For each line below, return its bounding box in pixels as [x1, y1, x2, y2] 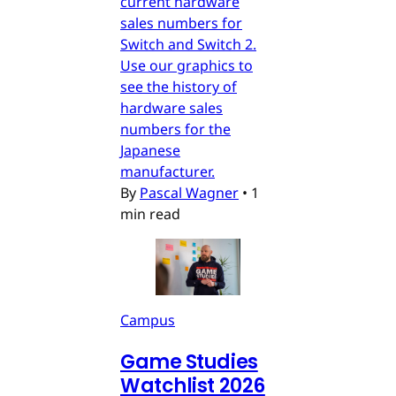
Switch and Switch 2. [120, 34, 256, 55]
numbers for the [120, 119, 231, 140]
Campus [120, 310, 175, 331]
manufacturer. [120, 162, 215, 182]
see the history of [120, 77, 237, 97]
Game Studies [120, 348, 258, 377]
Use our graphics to [120, 56, 253, 76]
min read [120, 204, 180, 225]
